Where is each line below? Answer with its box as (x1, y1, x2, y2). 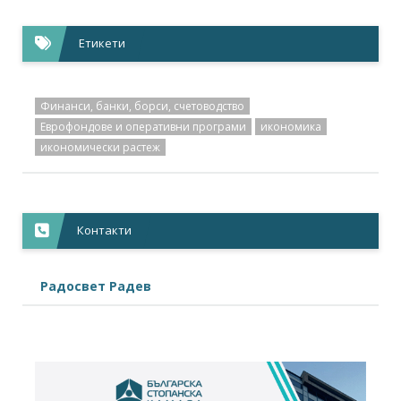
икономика (260, 118, 321, 134)
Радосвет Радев (40, 277, 151, 294)
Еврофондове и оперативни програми (40, 118, 246, 134)
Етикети (79, 34, 126, 51)
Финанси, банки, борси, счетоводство (40, 98, 244, 114)
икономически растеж (40, 139, 160, 155)
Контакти (77, 221, 132, 238)
